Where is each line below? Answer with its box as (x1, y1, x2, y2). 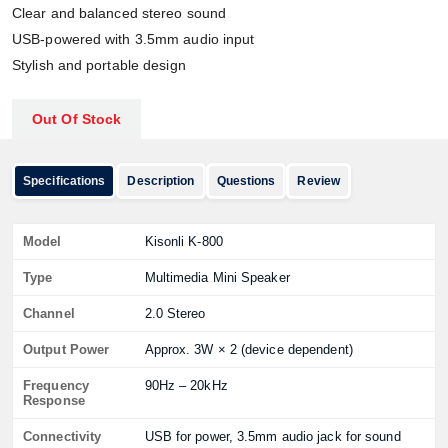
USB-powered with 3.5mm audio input (12, 31, 255, 47)
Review (297, 174, 341, 188)
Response (23, 393, 85, 408)
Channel (23, 306, 75, 321)
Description (127, 174, 195, 188)
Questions (216, 174, 276, 188)
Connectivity (23, 429, 102, 444)
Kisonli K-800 (144, 234, 223, 249)
